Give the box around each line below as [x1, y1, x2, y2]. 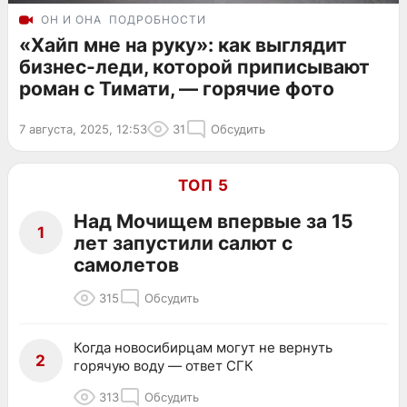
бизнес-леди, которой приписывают [19, 55, 370, 78]
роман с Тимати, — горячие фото [19, 76, 334, 100]
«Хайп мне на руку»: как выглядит [19, 33, 347, 56]
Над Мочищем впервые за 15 [74, 209, 353, 233]
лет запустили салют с [74, 231, 293, 254]
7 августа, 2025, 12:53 [19, 121, 147, 136]
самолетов [74, 253, 179, 276]
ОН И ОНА [41, 12, 102, 26]
